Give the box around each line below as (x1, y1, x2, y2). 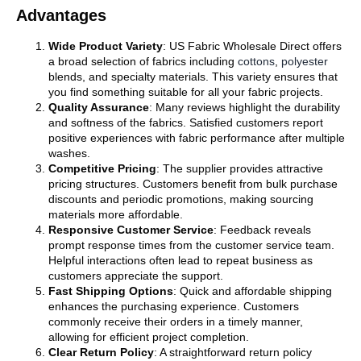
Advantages (16, 6, 106, 24)
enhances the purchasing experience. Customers (48, 299, 299, 313)
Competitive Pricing (48, 161, 156, 175)
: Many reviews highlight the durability (149, 100, 340, 114)
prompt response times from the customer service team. (48, 238, 334, 251)
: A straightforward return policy (154, 345, 312, 359)
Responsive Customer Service (48, 222, 214, 236)
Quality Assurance (48, 100, 149, 114)
